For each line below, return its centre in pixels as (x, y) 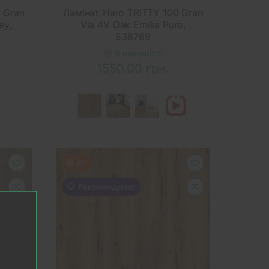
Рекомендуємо (107, 186)
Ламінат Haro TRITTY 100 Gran (133, 12)
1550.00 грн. (133, 68)
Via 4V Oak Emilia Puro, (133, 24)
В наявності (137, 53)
